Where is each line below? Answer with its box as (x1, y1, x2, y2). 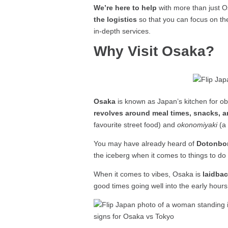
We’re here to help (94, 4, 157, 12)
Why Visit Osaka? (94, 43, 215, 60)
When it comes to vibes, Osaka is (94, 170, 203, 179)
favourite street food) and (94, 121, 178, 129)
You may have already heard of (94, 139, 197, 148)
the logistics (94, 15, 137, 24)
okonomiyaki (177, 121, 218, 129)
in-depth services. (94, 27, 151, 36)
